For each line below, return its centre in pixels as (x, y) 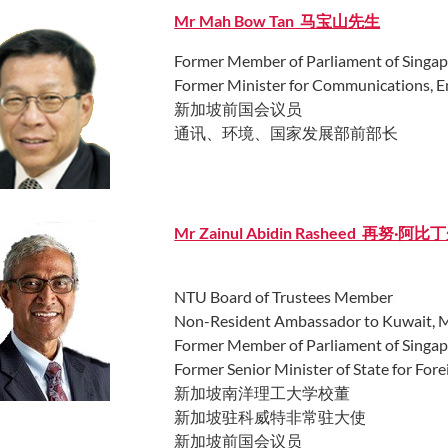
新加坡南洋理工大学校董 (262, 392)
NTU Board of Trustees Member (284, 296)
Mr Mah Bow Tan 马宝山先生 (277, 20)
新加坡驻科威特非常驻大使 (270, 416)
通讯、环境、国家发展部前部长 (286, 132)
